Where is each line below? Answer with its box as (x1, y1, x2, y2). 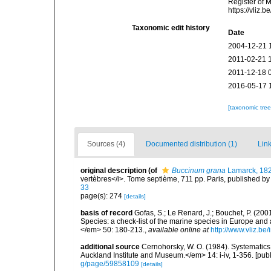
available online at (148, 226, 209, 234)
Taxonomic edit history (132, 24, 211, 32)
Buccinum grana (172, 166, 226, 175)
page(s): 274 (80, 192, 124, 200)
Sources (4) (87, 140, 125, 148)
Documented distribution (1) (146, 140, 237, 148)
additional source (80, 243, 140, 251)
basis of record (80, 209, 132, 217)
